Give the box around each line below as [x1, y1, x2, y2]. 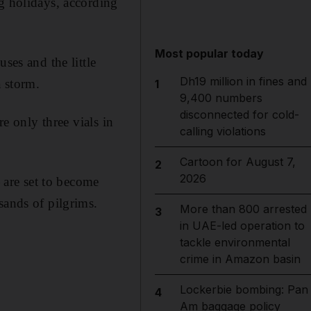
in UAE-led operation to [179, 219, 305, 233]
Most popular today [155, 47, 264, 60]
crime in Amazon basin [179, 252, 301, 266]
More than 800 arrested [179, 202, 307, 216]
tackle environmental [179, 235, 290, 249]
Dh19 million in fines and [179, 74, 307, 88]
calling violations [179, 124, 266, 138]
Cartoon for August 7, [179, 155, 296, 169]
